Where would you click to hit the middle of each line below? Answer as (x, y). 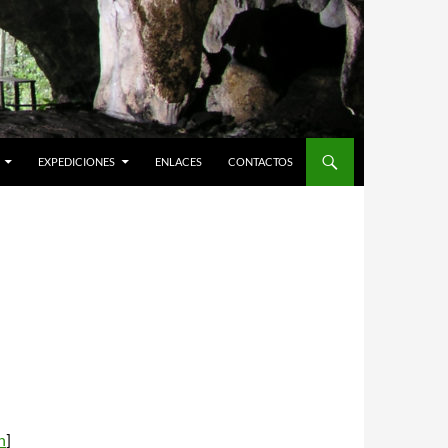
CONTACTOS (260, 161)
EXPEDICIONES (76, 161)
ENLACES (178, 161)
